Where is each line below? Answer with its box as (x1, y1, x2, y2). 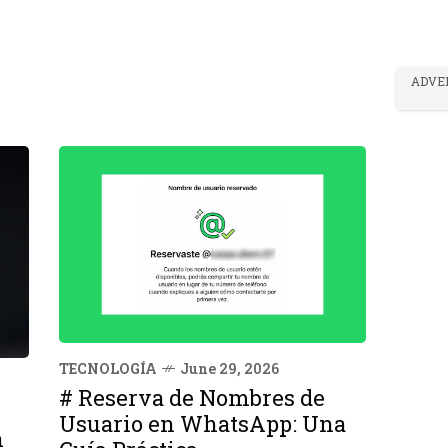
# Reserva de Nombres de (59, 383, 325, 413)
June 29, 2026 (180, 359, 279, 379)
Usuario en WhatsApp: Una (59, 409, 346, 439)
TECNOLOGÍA (59, 359, 157, 379)
